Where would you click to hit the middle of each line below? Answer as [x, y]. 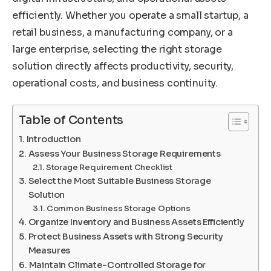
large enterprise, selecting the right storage [117, 49]
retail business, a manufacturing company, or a [122, 32]
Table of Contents [71, 120]
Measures [49, 251]
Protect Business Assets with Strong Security [126, 237]
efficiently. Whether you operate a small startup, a [130, 15]
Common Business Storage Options [118, 209]
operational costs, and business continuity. [115, 83]
